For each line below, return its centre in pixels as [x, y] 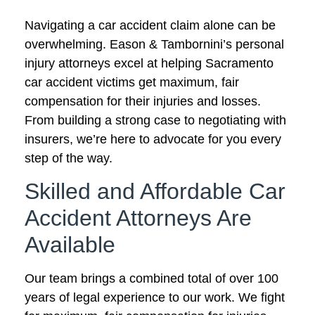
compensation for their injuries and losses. [143, 101]
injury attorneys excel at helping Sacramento [149, 63]
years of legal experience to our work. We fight [155, 297]
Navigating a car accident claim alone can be [150, 25]
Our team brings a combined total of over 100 [152, 278]
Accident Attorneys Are [138, 218]
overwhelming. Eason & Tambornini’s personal [154, 44]
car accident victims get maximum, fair [132, 82]
